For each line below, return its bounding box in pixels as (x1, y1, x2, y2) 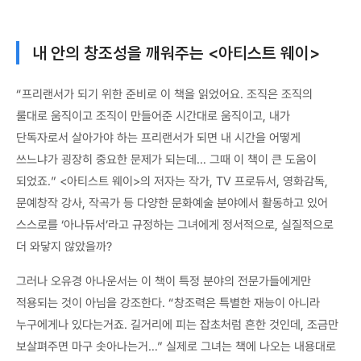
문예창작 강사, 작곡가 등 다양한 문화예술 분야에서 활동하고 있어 (16, 196, 328, 211)
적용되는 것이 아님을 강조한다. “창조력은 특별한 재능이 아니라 (16, 296, 320, 311)
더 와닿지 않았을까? (16, 239, 112, 255)
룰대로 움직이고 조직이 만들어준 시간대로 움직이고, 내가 (16, 109, 290, 124)
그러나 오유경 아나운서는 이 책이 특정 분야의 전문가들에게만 (16, 274, 311, 289)
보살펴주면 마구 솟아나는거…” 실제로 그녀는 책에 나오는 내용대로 (16, 339, 336, 355)
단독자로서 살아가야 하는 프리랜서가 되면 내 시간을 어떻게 (16, 131, 301, 146)
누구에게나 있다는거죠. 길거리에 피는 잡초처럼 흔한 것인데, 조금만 (16, 317, 338, 333)
